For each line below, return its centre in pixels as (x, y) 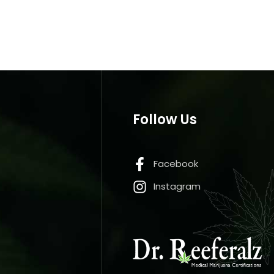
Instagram (177, 187)
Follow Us (165, 119)
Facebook (176, 164)
